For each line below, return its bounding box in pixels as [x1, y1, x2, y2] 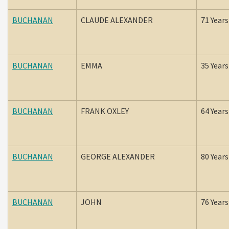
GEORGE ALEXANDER [81, 151, 156, 162]
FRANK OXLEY [81, 106, 130, 116]
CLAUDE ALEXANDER [81, 15, 154, 25]
